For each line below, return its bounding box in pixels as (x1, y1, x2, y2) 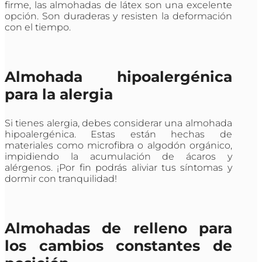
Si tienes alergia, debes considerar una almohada (5, 118, 232, 129)
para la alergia (5, 85, 113, 104)
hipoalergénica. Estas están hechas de (5, 129, 232, 140)
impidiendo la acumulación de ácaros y (5, 151, 232, 163)
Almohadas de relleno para (5, 219, 232, 237)
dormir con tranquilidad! (5, 173, 117, 185)
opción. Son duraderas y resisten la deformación (5, 11, 232, 22)
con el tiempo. (5, 22, 71, 33)
